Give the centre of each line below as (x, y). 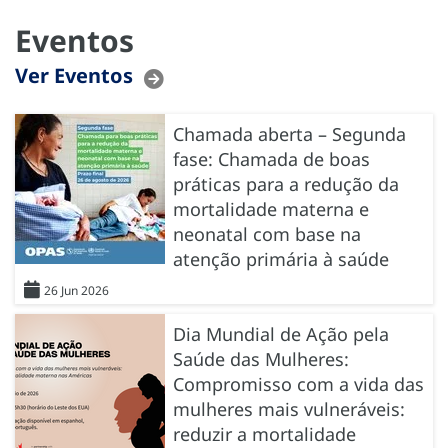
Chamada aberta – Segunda (289, 133)
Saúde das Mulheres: (261, 358)
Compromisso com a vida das (298, 383)
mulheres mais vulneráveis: (289, 408)
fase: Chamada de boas (271, 158)
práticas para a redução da (286, 183)
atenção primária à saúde (281, 258)
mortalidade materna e (271, 208)
